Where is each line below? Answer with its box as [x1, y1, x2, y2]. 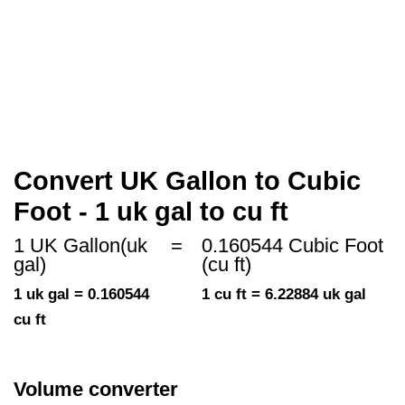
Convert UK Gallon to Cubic [14, 166, 361, 196]
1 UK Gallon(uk [14, 234, 147, 258]
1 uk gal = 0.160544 [14, 286, 149, 304]
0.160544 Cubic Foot [202, 234, 384, 258]
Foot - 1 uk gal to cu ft [14, 197, 288, 227]
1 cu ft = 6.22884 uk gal [202, 286, 367, 304]
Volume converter [14, 378, 178, 401]
